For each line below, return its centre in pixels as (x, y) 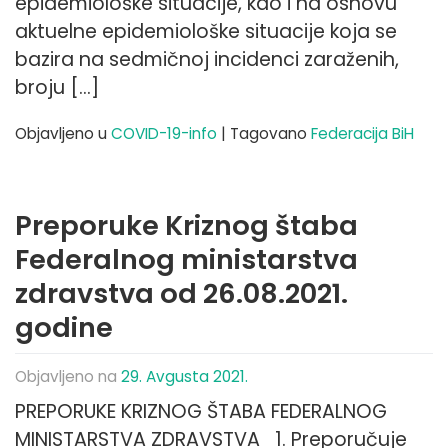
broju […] (57, 88)
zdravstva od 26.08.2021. (181, 293)
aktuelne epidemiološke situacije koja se (206, 32)
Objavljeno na (68, 376)
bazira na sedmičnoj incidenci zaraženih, (207, 60)
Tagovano (270, 133)
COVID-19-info (164, 133)
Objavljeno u (63, 133)
